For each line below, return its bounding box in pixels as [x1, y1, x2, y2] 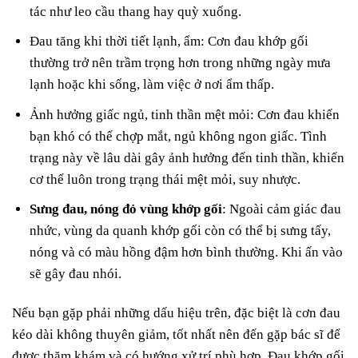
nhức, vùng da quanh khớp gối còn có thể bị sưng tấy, [30, 222, 332, 238]
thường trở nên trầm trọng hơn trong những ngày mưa [30, 55, 332, 71]
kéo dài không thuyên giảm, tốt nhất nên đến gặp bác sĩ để [12, 326, 340, 342]
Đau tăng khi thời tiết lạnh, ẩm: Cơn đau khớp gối [30, 34, 309, 50]
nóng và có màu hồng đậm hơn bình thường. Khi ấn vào [30, 244, 344, 260]
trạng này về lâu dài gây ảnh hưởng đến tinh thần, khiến [30, 149, 345, 165]
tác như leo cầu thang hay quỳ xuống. [30, 4, 242, 20]
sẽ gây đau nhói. [30, 265, 122, 281]
